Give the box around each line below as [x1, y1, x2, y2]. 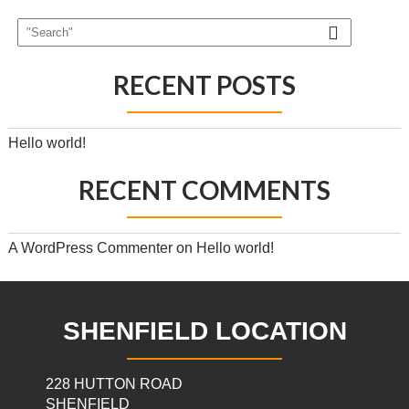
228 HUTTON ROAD [46, 376, 186, 392]
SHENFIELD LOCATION [62, 317, 347, 345]
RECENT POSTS [112, 69, 296, 100]
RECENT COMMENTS [78, 174, 330, 205]
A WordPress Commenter [7, 240, 173, 256]
